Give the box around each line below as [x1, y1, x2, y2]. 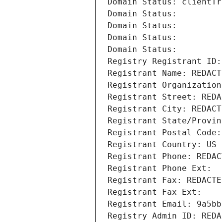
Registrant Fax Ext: [108, 187, 202, 197]
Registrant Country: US [108, 140, 217, 150]
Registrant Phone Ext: [108, 164, 212, 173]
